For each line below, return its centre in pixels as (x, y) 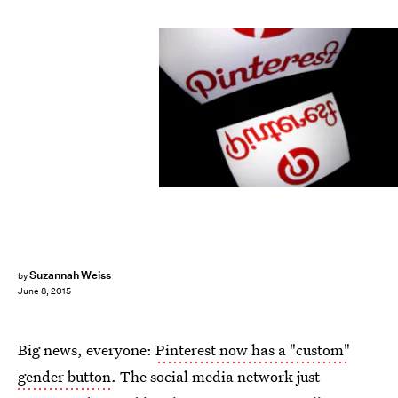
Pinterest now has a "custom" (253, 350)
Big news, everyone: (87, 350)
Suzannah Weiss (70, 275)
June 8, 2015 (44, 291)
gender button (64, 376)
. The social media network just (215, 376)
